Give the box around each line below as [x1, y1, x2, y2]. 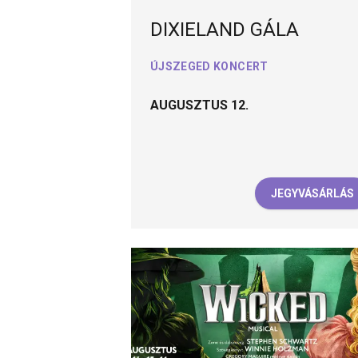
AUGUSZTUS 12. [149, 97, 249, 113]
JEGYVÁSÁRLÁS [270, 186, 354, 200]
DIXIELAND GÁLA [149, 18, 299, 42]
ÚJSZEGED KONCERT [149, 60, 268, 74]
